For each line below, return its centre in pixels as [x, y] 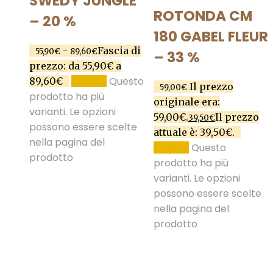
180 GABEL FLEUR [211, 36]
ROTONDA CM [203, 16]
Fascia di [119, 50]
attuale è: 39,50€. [194, 132]
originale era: [186, 101]
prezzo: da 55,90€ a [75, 66]
